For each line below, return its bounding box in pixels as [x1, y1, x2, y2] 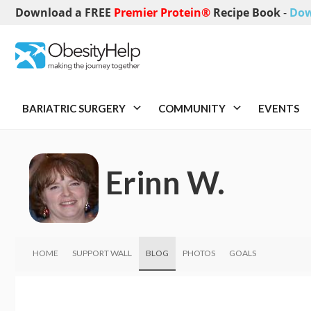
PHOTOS [183, 247, 215, 258]
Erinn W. [106, 163, 225, 201]
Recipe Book [213, 5, 283, 20]
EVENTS [258, 102, 299, 115]
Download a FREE [15, 5, 114, 20]
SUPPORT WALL [72, 247, 132, 258]
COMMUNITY [158, 102, 228, 115]
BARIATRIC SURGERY [22, 102, 128, 115]
